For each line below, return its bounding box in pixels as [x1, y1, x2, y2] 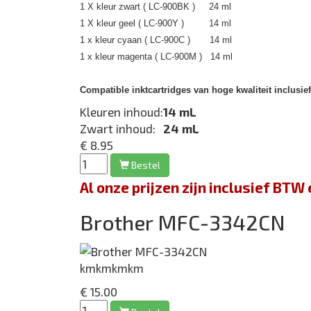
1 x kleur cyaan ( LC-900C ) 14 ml [80, 34, 232, 45]
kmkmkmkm [80, 261, 144, 276]
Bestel [129, 159, 160, 171]
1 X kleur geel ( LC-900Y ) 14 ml [80, 17, 237, 28]
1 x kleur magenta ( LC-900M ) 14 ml [80, 51, 233, 62]
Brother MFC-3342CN [80, 210, 285, 235]
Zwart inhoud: [80, 121, 155, 135]
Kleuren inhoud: [80, 104, 163, 119]
